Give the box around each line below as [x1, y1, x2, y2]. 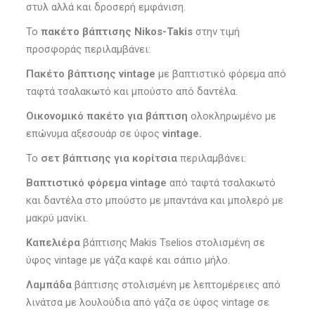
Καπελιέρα [25, 236, 80, 250]
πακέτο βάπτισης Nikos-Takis [37, 25, 193, 39]
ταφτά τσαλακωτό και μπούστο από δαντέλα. [25, 85, 238, 98]
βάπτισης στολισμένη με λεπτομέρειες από [71, 278, 281, 292]
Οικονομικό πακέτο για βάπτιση [25, 110, 188, 123]
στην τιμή [192, 25, 240, 39]
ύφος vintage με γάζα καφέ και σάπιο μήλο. [25, 254, 230, 267]
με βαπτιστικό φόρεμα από [155, 67, 286, 81]
